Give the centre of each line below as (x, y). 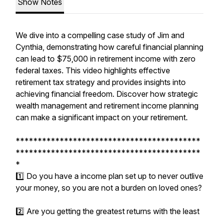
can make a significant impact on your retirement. (102, 117)
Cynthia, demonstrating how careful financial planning (109, 47)
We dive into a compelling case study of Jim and (100, 35)
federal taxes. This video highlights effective (93, 70)
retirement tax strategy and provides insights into (101, 82)
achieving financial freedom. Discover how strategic (107, 94)
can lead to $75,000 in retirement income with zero (106, 59)
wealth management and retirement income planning (107, 106)
